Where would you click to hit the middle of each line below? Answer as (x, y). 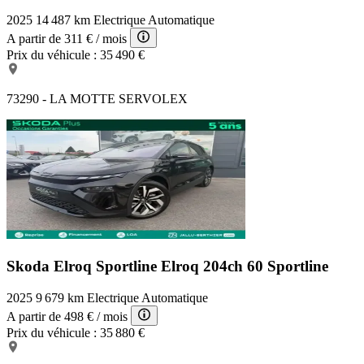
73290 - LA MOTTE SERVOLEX (97, 99)
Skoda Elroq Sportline (84, 266)
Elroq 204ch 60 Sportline (245, 266)
